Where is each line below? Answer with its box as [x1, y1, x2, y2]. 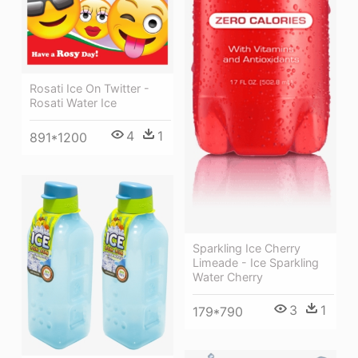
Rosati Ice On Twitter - [30, 81, 149, 95]
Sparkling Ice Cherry [193, 241, 300, 255]
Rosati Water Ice [30, 95, 117, 109]
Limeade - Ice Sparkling [193, 255, 319, 269]
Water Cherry [193, 269, 263, 284]
